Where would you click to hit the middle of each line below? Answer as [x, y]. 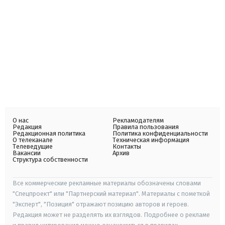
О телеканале [33, 140]
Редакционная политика [49, 133]
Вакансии [27, 153]
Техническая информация [151, 140]
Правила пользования [146, 127]
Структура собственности [50, 159]
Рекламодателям [138, 120]
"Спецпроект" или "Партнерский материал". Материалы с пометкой [111, 194]
